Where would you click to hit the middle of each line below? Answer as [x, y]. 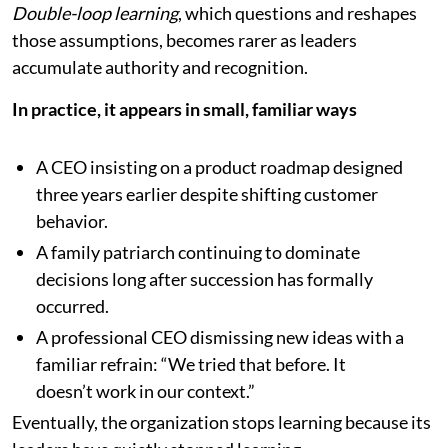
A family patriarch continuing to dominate [198, 252]
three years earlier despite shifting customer [207, 194]
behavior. [72, 221]
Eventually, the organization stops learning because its [221, 422]
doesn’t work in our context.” [145, 391]
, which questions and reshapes [297, 13]
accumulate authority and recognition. [160, 67]
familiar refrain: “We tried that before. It [191, 364]
